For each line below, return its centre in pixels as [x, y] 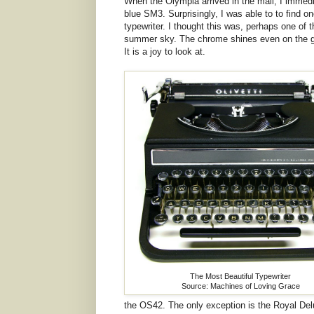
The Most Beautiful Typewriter [240, 276]
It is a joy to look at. [165, 51]
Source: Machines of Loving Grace [240, 286]
